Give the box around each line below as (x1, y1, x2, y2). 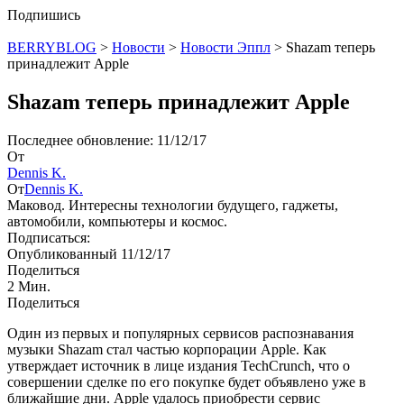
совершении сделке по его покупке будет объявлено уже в (7, 373, 366, 390)
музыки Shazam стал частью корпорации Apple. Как (7, 341, 326, 357)
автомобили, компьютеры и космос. (7, 213, 227, 229)
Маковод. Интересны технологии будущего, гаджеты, (7, 197, 338, 213)
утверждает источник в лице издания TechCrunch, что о (7, 357, 350, 373)
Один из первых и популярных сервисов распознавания (7, 325, 353, 341)
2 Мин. (7, 278, 50, 294)
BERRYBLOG (7, 40, 96, 55)
